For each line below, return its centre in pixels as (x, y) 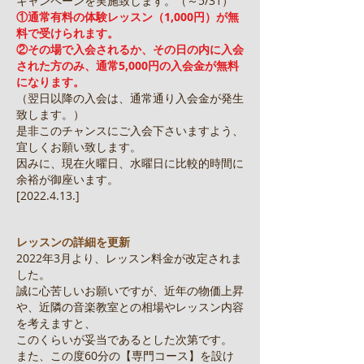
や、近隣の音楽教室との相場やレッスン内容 (130, 307)
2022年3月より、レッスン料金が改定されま (129, 258)
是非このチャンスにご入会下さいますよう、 (130, 130)
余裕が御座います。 (113, 179)
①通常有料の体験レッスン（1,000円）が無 (128, 17)
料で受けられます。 (67, 33)
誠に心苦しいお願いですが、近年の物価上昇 (130, 290)
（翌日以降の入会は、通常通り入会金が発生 (130, 98)
